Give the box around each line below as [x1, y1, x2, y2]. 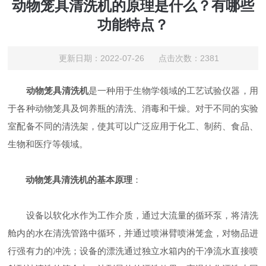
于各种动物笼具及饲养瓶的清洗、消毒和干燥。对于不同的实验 [8, 103, 258, 114]
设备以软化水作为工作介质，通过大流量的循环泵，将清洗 [8, 210, 258, 221]
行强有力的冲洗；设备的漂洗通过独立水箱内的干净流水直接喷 [8, 246, 258, 256]
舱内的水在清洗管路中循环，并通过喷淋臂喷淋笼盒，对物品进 [8, 228, 258, 239]
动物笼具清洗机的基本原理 [26, 175, 133, 185]
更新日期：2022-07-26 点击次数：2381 [58, 53, 219, 64]
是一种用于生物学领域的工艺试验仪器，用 [88, 85, 258, 96]
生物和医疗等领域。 [8, 139, 88, 150]
